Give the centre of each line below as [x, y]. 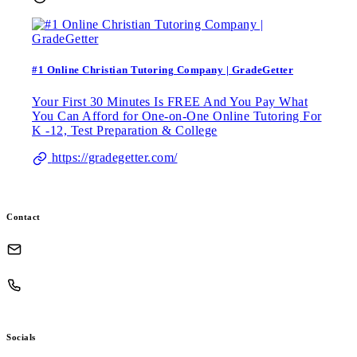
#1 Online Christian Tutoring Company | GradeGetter [163, 70]
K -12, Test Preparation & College [125, 130]
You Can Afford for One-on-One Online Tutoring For [177, 116]
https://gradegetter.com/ [114, 157]
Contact [24, 216]
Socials [21, 337]
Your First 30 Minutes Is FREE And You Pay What [170, 101]
